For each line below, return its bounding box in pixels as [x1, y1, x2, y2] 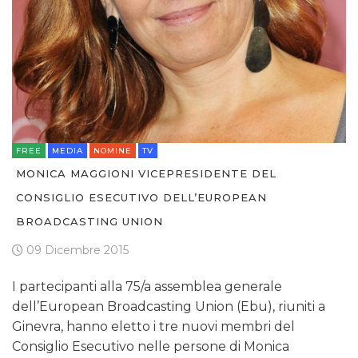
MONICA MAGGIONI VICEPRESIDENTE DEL [16, 166, 276, 180]
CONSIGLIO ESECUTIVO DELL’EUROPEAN [16, 190, 267, 204]
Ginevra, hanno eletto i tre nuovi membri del [12, 318, 295, 334]
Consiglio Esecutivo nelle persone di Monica [12, 338, 289, 354]
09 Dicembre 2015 [23, 242, 129, 257]
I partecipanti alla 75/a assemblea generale [12, 278, 282, 294]
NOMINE [93, 145, 132, 156]
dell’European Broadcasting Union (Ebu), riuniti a [12, 298, 325, 314]
